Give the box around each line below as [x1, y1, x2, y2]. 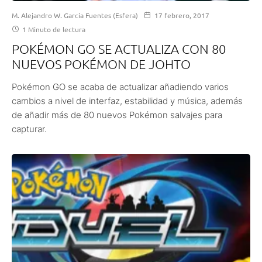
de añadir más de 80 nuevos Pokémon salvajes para [12, 109, 222, 121]
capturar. [12, 123, 47, 135]
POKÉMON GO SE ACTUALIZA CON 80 [12, 41, 226, 57]
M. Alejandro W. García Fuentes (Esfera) [12, 11, 138, 20]
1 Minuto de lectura [20, 25, 85, 35]
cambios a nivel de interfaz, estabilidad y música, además [12, 95, 243, 107]
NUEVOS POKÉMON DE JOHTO [12, 56, 191, 72]
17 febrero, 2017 [154, 11, 209, 20]
